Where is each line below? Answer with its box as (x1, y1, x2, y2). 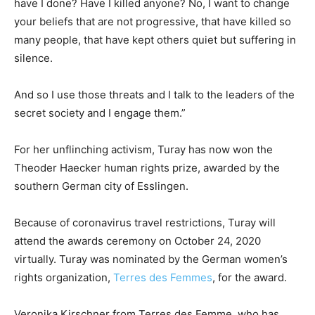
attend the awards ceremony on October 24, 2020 (14, 234, 261, 248)
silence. (14, 51, 53, 65)
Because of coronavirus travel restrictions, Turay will (14, 216, 276, 230)
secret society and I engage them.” (14, 106, 186, 120)
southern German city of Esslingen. (14, 179, 188, 193)
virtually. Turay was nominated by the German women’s (14, 252, 288, 266)
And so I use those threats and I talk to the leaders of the (14, 88, 295, 102)
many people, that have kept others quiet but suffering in (14, 33, 296, 47)
